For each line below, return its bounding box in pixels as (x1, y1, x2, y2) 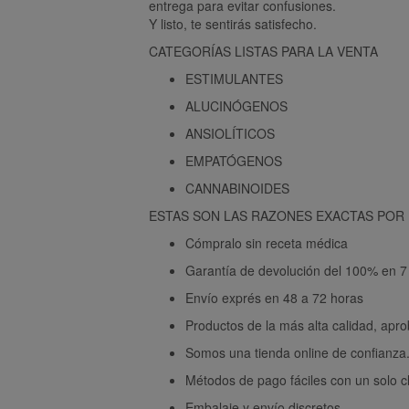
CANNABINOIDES (185, 178, 289, 197)
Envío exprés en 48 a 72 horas (185, 288, 363, 307)
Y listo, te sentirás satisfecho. (149, 14, 317, 33)
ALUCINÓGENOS (185, 96, 288, 115)
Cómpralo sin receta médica (185, 233, 348, 252)
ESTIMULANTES (185, 68, 283, 88)
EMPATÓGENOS (185, 151, 282, 170)
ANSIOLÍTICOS (185, 123, 275, 142)
